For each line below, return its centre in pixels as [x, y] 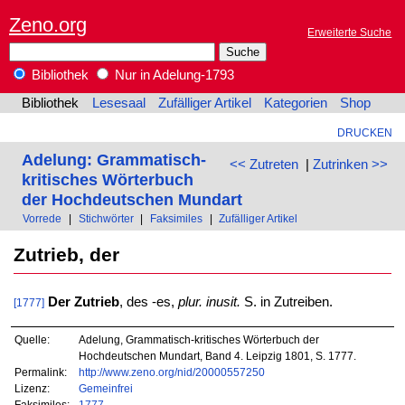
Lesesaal [118, 104]
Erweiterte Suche [350, 33]
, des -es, [148, 302]
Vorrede [42, 219]
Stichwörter [106, 219]
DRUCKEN [364, 133]
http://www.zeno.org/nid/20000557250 [171, 372]
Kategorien [296, 104]
